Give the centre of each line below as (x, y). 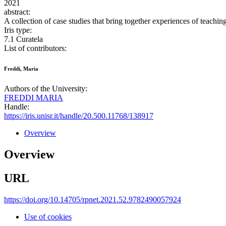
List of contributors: (35, 48)
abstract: (17, 12)
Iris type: (18, 30)
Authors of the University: (46, 89)
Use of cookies (48, 217)
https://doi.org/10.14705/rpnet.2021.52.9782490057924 (93, 200)
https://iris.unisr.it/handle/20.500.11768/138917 (79, 116)
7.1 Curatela (23, 39)
